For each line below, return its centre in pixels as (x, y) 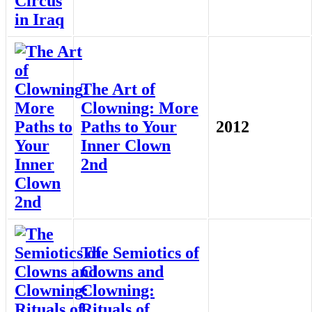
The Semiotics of (140, 253)
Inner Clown (126, 146)
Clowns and (122, 272)
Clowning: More (140, 108)
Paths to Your (129, 127)
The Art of (118, 89)
